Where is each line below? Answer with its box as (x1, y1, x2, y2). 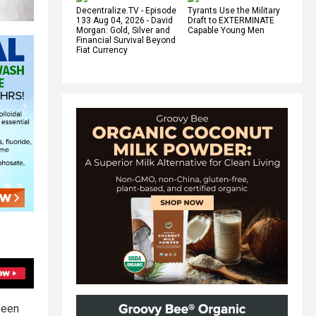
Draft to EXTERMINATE (188, 15, 274, 25)
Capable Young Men (188, 25, 265, 35)
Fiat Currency (76, 44, 128, 55)
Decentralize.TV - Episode (76, 5, 176, 16)
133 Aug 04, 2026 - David (76, 15, 173, 25)
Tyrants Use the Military (188, 5, 280, 16)
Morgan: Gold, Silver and (76, 25, 170, 35)
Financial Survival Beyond (76, 35, 176, 45)
